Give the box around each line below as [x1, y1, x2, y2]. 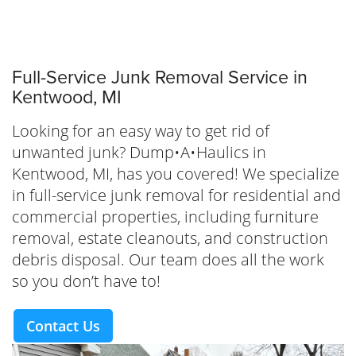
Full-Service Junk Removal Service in [12, 67, 308, 90]
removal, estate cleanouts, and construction [12, 227, 328, 250]
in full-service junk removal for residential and [12, 184, 341, 207]
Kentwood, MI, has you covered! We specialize [12, 163, 339, 185]
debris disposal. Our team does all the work [12, 249, 324, 271]
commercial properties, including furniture [12, 206, 319, 228]
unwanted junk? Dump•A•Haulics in [12, 141, 266, 164]
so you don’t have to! [12, 270, 161, 292]
